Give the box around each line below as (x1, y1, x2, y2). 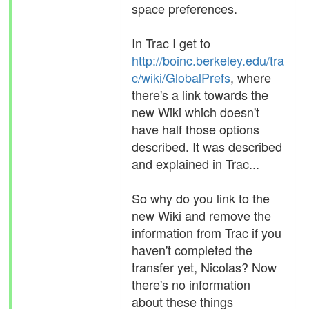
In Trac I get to (132, 34, 210, 52)
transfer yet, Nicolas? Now (132, 258, 277, 276)
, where (230, 68, 271, 86)
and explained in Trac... (132, 154, 259, 172)
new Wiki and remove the (132, 206, 271, 224)
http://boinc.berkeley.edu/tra (132, 51, 284, 69)
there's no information (132, 275, 250, 293)
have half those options (132, 120, 259, 138)
